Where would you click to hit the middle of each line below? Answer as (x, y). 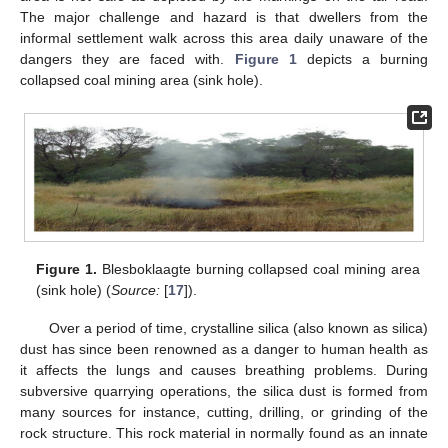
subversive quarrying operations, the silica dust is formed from (224, 391)
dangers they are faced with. (127, 58)
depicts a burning (362, 58)
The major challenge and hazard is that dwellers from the (224, 16)
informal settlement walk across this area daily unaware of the (224, 37)
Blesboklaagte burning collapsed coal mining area (258, 269)
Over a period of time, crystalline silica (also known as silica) (238, 328)
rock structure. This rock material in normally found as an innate (224, 433)
